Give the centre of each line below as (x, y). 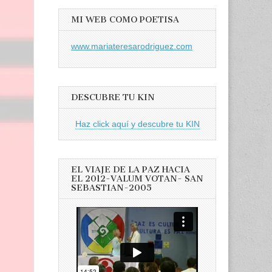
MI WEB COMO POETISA (125, 20)
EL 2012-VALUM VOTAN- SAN (137, 178)
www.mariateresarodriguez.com (132, 46)
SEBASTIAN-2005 (111, 188)
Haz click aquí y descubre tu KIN (137, 124)
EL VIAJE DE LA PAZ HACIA (131, 169)
